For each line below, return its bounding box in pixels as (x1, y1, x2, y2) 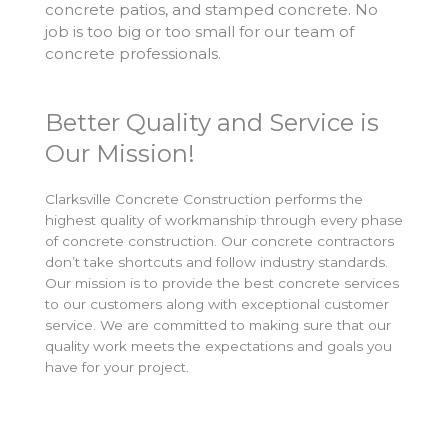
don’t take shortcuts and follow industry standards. (45, 253, 388, 270)
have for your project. (45, 358, 189, 375)
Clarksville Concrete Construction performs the (45, 190, 363, 207)
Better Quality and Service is (45, 107, 379, 137)
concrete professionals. (45, 44, 221, 63)
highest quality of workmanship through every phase (45, 211, 403, 228)
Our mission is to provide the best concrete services (45, 274, 399, 291)
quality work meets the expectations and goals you (45, 337, 392, 354)
